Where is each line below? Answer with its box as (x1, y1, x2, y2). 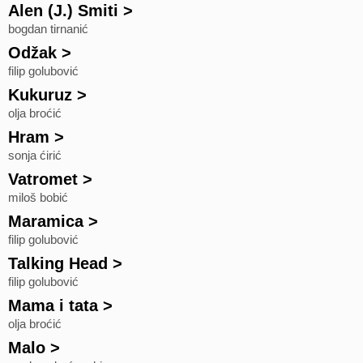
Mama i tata (8, 297, 98, 314)
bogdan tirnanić (8, 23, 88, 36)
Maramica (8, 212, 83, 230)
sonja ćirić (8, 149, 62, 162)
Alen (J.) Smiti (8, 2, 118, 19)
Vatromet (8, 170, 78, 188)
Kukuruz (8, 86, 72, 104)
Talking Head (8, 254, 108, 272)
